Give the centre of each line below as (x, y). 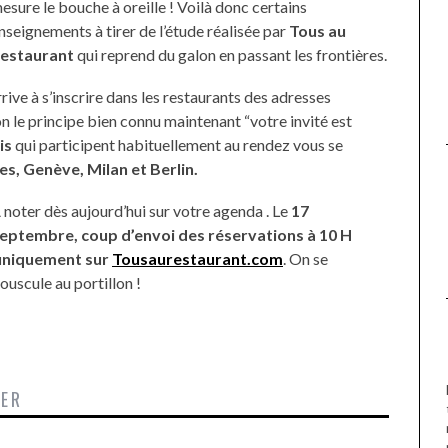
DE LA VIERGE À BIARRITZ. (309, 18)
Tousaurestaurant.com (197, 258)
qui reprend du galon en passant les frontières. (230, 54)
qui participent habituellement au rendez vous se (177, 144)
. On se (305, 258)
